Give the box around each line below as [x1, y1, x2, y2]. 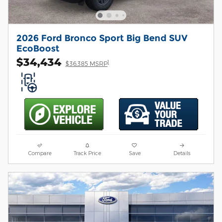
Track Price [73, 149, 101, 156]
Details [173, 149, 191, 156]
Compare [28, 149, 52, 156]
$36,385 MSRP [65, 59, 108, 67]
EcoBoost [16, 43, 59, 54]
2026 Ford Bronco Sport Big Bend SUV [16, 32, 187, 43]
